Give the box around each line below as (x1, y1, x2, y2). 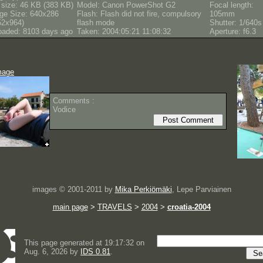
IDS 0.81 (80, 247, 110, 256)
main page (52, 203, 88, 211)
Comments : (53, 96, 95, 105)
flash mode (77, 18, 114, 27)
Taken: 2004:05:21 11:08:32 (77, 27, 171, 36)
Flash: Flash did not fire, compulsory (77, 9, 201, 18)
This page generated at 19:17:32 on (24, 238, 144, 247)
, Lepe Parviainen (171, 185, 231, 194)
